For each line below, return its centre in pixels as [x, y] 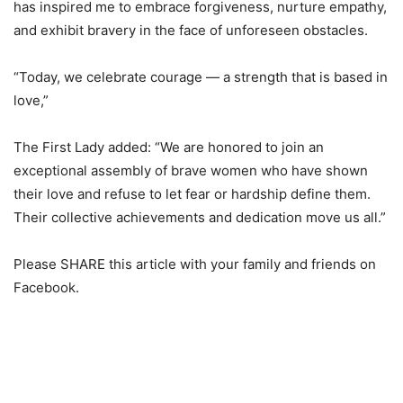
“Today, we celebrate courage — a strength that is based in [201, 77]
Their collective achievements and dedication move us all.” [200, 218]
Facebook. [46, 288]
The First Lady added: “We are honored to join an [169, 148]
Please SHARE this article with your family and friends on [195, 264]
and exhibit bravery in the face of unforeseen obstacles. [191, 31]
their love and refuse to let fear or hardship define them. [192, 194]
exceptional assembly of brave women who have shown [191, 171]
